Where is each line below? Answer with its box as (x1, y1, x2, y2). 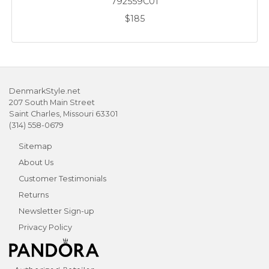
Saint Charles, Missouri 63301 (9, 109, 118, 119)
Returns (19, 190, 49, 200)
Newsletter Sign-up (19, 207, 94, 216)
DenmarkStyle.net (9, 86, 80, 96)
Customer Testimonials (19, 174, 106, 184)
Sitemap (19, 142, 52, 151)
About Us (19, 158, 53, 168)
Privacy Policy (19, 223, 72, 232)
